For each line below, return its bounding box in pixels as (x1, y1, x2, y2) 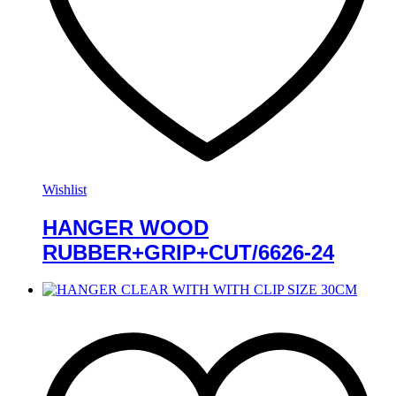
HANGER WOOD (42, 215, 209, 240)
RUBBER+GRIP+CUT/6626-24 (42, 240, 334, 264)
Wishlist (42, 181, 87, 197)
